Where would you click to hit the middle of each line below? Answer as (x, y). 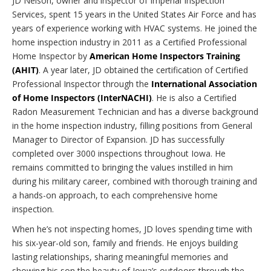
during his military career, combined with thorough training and (135, 181)
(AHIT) (25, 70)
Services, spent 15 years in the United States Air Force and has (134, 14)
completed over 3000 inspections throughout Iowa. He (119, 153)
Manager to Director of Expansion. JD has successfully (118, 139)
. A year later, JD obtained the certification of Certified (143, 70)
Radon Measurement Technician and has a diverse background (135, 111)
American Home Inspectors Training (165, 56)
